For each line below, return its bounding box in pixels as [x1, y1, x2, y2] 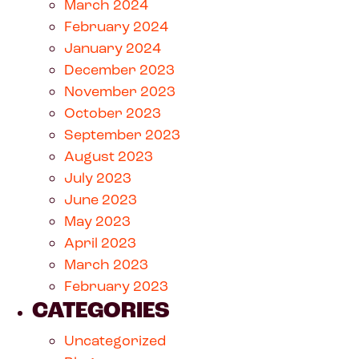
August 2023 [64, 147, 153, 165]
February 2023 [64, 276, 168, 295]
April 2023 [64, 233, 136, 252]
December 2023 [64, 60, 175, 79]
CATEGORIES [32, 295, 170, 325]
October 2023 [64, 103, 161, 122]
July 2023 [64, 168, 131, 187]
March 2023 [64, 255, 148, 273]
